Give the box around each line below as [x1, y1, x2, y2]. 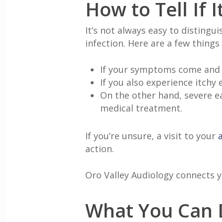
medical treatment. [100, 102, 182, 114]
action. [85, 143, 114, 155]
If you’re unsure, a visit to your [85, 130, 218, 142]
